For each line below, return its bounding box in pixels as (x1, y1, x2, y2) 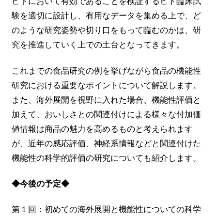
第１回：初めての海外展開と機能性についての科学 (11, 205, 201, 215)
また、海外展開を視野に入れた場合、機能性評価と (11, 95, 201, 105)
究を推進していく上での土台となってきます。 (11, 40, 185, 50)
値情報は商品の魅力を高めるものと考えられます (11, 124, 193, 134)
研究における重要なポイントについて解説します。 (11, 80, 201, 90)
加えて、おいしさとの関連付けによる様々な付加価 (11, 109, 201, 119)
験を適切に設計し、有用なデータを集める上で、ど (11, 11, 201, 21)
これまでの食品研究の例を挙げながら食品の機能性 (11, 66, 201, 76)
